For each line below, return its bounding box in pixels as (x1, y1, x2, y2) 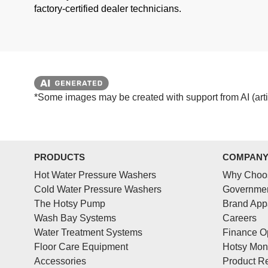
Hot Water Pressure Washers (34, 170, 156, 181)
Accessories (34, 256, 86, 267)
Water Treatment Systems (34, 227, 142, 238)
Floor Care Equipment (34, 242, 128, 252)
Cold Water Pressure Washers (34, 184, 162, 195)
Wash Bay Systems (34, 213, 116, 224)
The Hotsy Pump (34, 199, 105, 209)
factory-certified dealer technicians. (34, 4, 181, 14)
